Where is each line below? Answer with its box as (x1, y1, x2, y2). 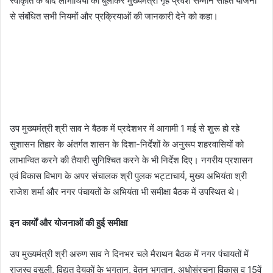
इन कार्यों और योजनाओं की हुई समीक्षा (10, 217, 127, 229)
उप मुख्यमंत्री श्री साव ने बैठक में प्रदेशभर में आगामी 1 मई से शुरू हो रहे (10, 122, 239, 134)
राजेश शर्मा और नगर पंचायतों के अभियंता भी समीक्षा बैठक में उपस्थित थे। (10, 186, 240, 197)
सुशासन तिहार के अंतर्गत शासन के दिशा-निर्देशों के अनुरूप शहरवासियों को (10, 138, 244, 150)
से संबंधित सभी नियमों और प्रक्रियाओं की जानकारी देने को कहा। (10, 10, 218, 22)
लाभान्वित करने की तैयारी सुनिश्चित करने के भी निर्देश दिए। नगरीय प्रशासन (10, 154, 253, 166)
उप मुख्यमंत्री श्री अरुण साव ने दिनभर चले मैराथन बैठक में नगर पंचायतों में (10, 248, 249, 260)
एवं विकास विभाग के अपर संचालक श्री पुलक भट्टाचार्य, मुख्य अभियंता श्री (10, 170, 247, 182)
